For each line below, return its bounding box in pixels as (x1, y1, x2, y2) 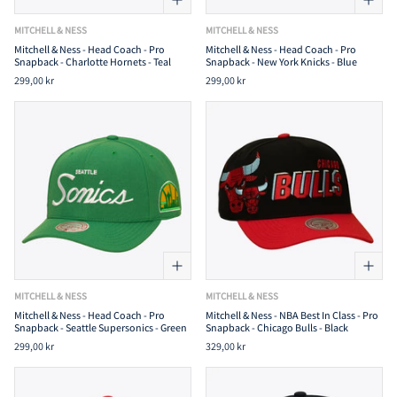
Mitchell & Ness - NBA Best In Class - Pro (206, 307, 378, 322)
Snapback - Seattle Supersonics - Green (14, 320, 187, 334)
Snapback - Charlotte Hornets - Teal (14, 54, 171, 68)
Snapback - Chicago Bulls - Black (206, 320, 348, 334)
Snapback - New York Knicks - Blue (206, 54, 357, 68)
